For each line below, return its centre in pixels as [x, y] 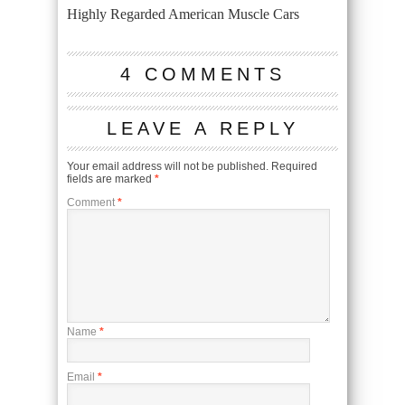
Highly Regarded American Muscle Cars [183, 14]
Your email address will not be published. [168, 166]
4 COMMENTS [202, 74]
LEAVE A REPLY [202, 128]
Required [294, 166]
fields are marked [111, 179]
